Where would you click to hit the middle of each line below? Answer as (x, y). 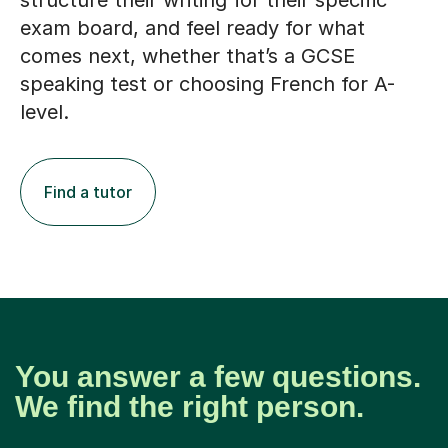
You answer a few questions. (218, 377)
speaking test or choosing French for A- (207, 84)
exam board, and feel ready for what (192, 28)
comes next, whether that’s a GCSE (187, 56)
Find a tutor (88, 192)
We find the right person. (189, 407)
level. (44, 112)
